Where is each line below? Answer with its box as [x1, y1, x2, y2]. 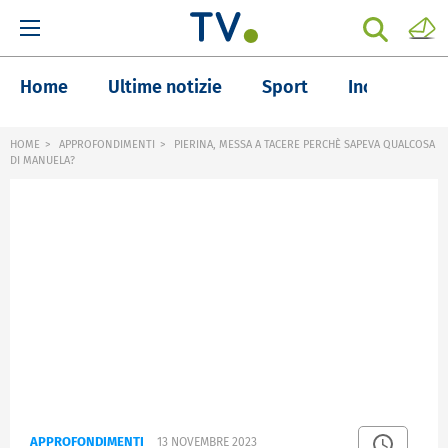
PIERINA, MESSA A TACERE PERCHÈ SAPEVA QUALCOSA [171, 138, 435, 151]
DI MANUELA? [10, 154, 75, 167]
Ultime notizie [108, 76, 222, 98]
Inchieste [348, 76, 423, 98]
